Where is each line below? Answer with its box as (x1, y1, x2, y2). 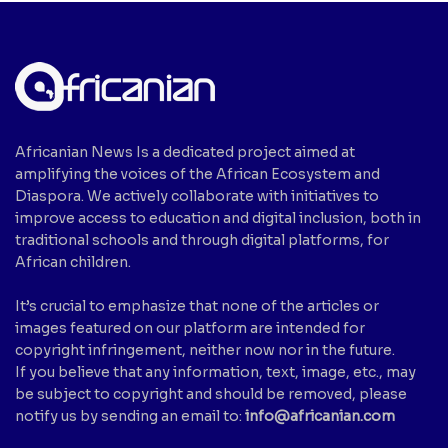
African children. (15, 253, 131, 272)
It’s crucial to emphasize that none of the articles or (15, 297, 379, 316)
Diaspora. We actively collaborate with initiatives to (15, 187, 379, 206)
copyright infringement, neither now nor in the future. (15, 341, 395, 360)
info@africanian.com (245, 407, 395, 426)
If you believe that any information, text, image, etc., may (15, 363, 416, 382)
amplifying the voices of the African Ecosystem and (15, 165, 380, 184)
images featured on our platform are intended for (15, 319, 365, 338)
